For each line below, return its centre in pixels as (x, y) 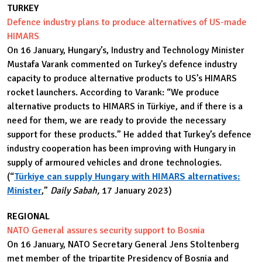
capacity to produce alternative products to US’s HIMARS (122, 79)
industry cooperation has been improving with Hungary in (121, 149)
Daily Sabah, (76, 191)
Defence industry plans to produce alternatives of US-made (127, 23)
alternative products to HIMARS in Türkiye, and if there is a (125, 107)
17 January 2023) (137, 191)
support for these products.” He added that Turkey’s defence (129, 135)
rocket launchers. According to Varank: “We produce (113, 93)
